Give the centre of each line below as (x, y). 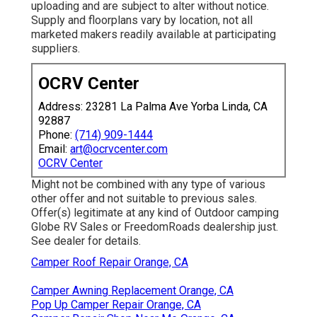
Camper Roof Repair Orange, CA (110, 263)
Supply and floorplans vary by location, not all (142, 21)
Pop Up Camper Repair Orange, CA (116, 305)
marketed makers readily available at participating (154, 35)
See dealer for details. (86, 241)
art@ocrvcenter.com (119, 149)
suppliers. (56, 49)
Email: (54, 149)
